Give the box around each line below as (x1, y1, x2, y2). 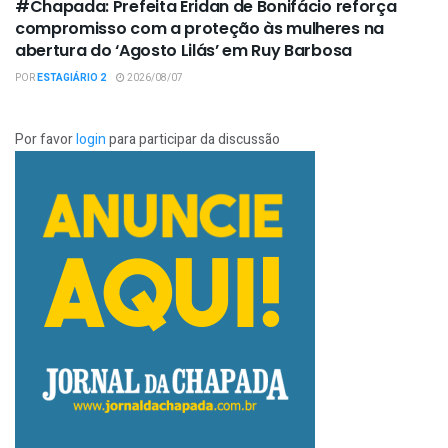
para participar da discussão (106, 129, 280, 151)
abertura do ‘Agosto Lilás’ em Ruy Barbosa (15, 39, 352, 63)
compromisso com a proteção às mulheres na (15, 17, 384, 41)
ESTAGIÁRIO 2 (37, 71, 106, 86)
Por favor (15, 129, 76, 151)
